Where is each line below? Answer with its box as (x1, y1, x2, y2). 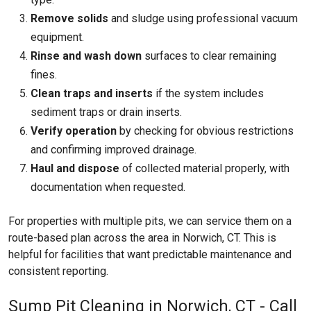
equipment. (31, 31, 84, 44)
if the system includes (153, 87, 264, 100)
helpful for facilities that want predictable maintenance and (8, 248, 292, 261)
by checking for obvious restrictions (117, 124, 294, 137)
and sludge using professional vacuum (108, 12, 298, 25)
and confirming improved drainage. (31, 143, 196, 156)
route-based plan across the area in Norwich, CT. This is (8, 231, 276, 244)
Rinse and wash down (31, 49, 142, 62)
